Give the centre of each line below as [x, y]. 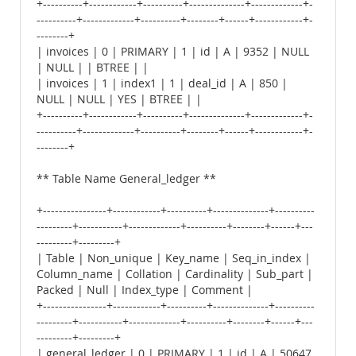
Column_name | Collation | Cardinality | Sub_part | [175, 274]
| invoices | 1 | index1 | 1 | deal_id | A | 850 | [162, 83]
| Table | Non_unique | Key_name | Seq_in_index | [174, 258]
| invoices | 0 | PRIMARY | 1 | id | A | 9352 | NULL [173, 52]
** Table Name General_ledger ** [126, 179]
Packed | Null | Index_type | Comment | [145, 290]
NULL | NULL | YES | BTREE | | [119, 99]
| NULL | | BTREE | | [93, 68]
